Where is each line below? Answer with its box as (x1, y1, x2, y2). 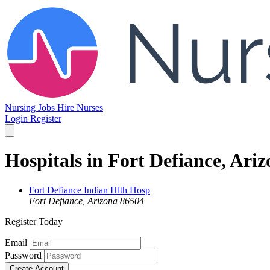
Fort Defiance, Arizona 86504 (29, 195, 144, 206)
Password (5, 250, 42, 260)
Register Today (5, 216, 63, 227)
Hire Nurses (57, 102, 103, 113)
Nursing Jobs (5, 102, 57, 113)
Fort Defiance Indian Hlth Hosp (29, 184, 150, 195)
